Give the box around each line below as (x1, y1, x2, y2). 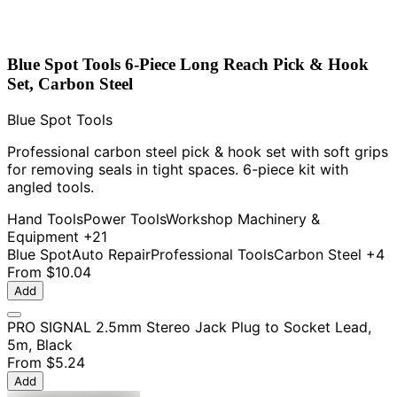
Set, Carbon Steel (7, 74, 133, 93)
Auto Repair (72, 245, 151, 263)
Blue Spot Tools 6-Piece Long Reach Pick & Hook (7, 54, 369, 74)
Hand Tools (7, 209, 83, 228)
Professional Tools (151, 245, 274, 263)
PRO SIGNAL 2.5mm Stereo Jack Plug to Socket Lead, (7, 317, 371, 336)
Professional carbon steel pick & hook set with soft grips (7, 142, 388, 160)
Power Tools (83, 209, 166, 228)
